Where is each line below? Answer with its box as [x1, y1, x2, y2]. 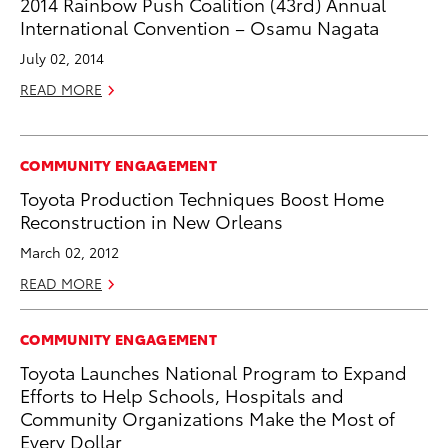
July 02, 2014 [20, 47, 104, 68]
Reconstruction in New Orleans [20, 207, 283, 233]
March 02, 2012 [20, 241, 119, 262]
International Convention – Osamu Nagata [20, 13, 379, 39]
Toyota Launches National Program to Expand [20, 358, 407, 384]
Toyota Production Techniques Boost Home [20, 184, 384, 210]
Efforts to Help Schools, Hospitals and [20, 381, 344, 407]
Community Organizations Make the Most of [20, 404, 395, 430]
